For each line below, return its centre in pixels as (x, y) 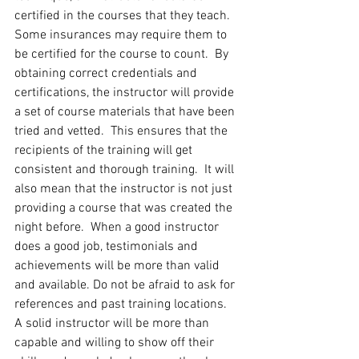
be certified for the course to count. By (123, 55)
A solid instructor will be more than (113, 324)
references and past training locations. (124, 305)
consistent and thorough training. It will (126, 170)
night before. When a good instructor (118, 228)
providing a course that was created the (125, 209)
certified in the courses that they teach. (124, 16)
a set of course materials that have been (126, 113)
